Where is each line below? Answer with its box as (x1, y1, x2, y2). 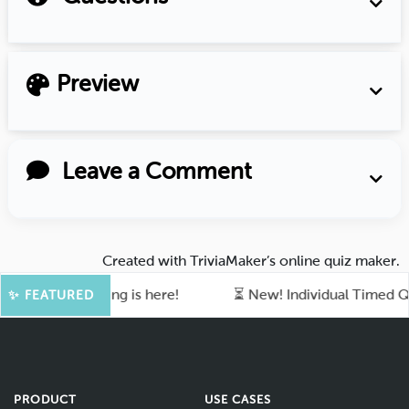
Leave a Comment (57, 159, 252, 184)
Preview (57, 71, 139, 97)
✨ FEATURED (8, 288, 94, 302)
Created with (102, 253, 190, 269)
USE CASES (204, 393, 272, 407)
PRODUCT (14, 393, 78, 407)
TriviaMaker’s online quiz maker (190, 253, 396, 269)
